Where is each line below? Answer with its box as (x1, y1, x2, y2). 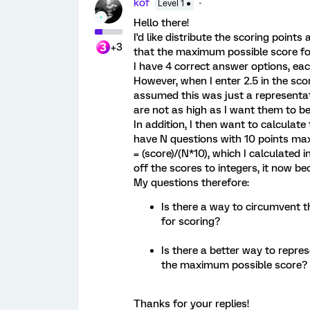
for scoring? (161, 215, 220, 228)
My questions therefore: (134, 176, 249, 189)
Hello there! (134, 17, 189, 29)
